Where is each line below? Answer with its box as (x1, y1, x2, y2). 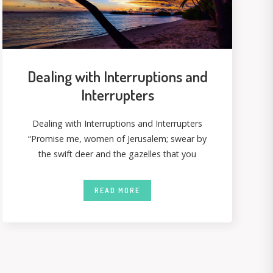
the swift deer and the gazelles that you (38, 147, 197, 160)
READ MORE (94, 185, 141, 195)
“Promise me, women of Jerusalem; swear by (28, 132, 207, 144)
